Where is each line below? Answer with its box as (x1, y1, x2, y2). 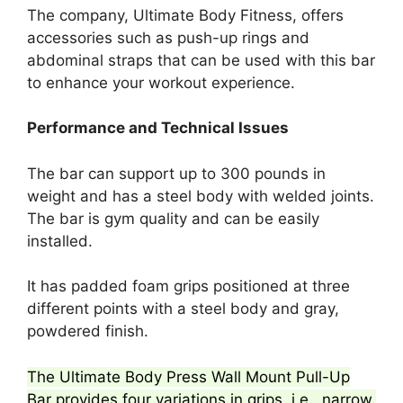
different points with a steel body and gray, (27, 300, 339, 318)
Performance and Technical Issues (27, 119, 289, 137)
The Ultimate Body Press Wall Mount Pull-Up (27, 367, 350, 386)
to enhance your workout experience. (27, 73, 295, 92)
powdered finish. (27, 322, 148, 340)
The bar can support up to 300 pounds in (27, 164, 326, 183)
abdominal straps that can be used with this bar (27, 50, 375, 69)
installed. (27, 231, 93, 250)
